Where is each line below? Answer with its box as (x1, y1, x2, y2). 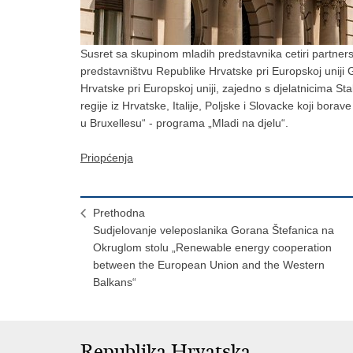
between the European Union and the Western (93, 258, 325, 271)
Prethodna (93, 206, 145, 219)
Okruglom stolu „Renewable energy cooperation (93, 240, 332, 254)
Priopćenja (80, 150, 133, 164)
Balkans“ (93, 275, 136, 288)
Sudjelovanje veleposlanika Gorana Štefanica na (93, 223, 334, 236)
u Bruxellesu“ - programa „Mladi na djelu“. (80, 116, 288, 129)
